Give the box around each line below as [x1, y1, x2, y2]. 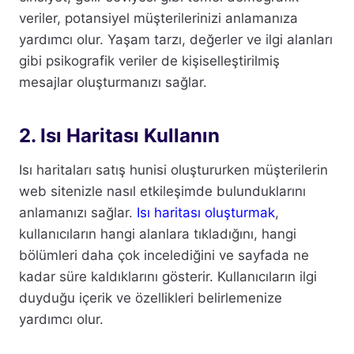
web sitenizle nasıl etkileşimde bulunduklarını [19, 183, 306, 200]
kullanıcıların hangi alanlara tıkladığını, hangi [19, 226, 296, 243]
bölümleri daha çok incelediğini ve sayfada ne [19, 247, 309, 264]
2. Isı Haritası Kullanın [19, 124, 220, 148]
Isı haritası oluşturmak [137, 205, 275, 221]
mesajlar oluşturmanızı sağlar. [19, 74, 207, 91]
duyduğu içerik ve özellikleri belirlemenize [19, 290, 282, 307]
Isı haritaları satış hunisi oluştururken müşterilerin [19, 162, 328, 179]
